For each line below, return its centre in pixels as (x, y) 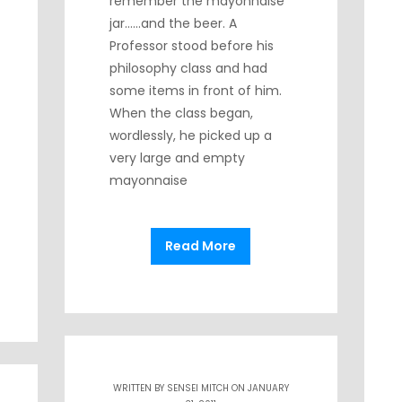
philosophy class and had (189, 68)
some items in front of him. (198, 91)
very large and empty (178, 158)
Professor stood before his (192, 46)
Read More (201, 246)
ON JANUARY (258, 389)
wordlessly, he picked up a (191, 135)
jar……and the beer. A (174, 23)
